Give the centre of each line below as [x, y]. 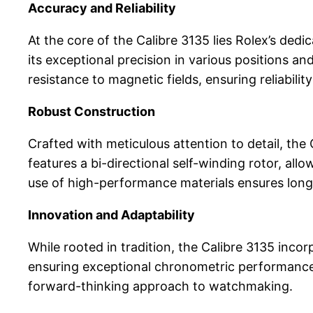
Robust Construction [92, 112]
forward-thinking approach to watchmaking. [160, 286]
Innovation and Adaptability [111, 215]
